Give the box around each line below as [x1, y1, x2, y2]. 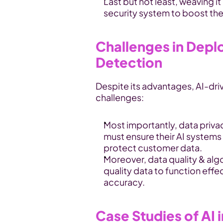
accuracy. [104, 176, 145, 188]
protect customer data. [104, 142, 202, 153]
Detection [96, 54, 162, 71]
